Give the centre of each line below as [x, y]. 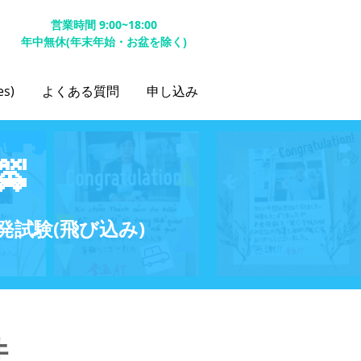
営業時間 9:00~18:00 [104, 25]
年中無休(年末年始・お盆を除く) [104, 41]
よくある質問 [81, 91]
